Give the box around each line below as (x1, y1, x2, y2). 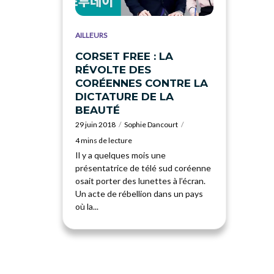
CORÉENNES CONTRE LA (75, 76, 208, 89)
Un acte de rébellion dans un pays (75, 188, 203, 199)
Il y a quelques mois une (75, 149, 166, 160)
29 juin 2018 (75, 119, 116, 129)
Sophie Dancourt (124, 119, 178, 129)
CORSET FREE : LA (75, 50, 173, 62)
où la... (75, 201, 98, 212)
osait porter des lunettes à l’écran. (75, 175, 206, 186)
